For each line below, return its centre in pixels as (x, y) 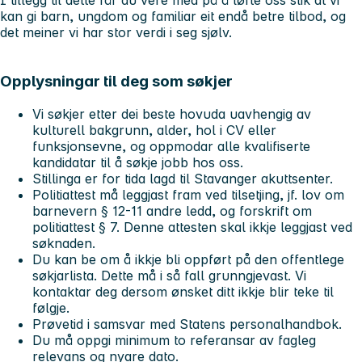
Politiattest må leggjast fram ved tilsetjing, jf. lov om (188, 194)
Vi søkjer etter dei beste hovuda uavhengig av (172, 114)
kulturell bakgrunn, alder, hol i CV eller (154, 130)
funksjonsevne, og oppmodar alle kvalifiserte (171, 146)
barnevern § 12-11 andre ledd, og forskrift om (172, 210)
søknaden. (64, 243)
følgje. (51, 307)
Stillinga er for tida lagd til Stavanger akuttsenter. (183, 178)
